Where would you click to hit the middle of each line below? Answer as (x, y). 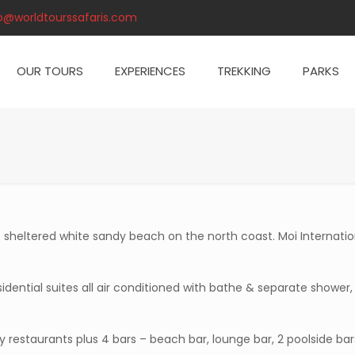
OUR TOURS (50, 71)
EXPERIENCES (150, 71)
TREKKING (244, 71)
